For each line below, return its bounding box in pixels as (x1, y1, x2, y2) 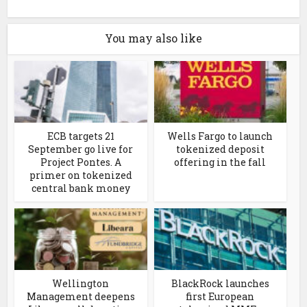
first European (186, 289, 255, 303)
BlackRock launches (171, 276, 269, 290)
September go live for (28, 142, 134, 156)
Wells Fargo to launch (167, 129, 273, 143)
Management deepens (26, 289, 135, 303)
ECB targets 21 (47, 129, 114, 143)
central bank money (31, 181, 130, 195)
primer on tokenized (29, 168, 132, 182)
